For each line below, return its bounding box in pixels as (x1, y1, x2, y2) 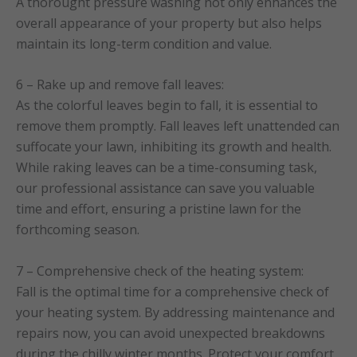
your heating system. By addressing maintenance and (16, 303, 335, 321)
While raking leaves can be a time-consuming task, (16, 159, 317, 177)
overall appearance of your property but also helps (16, 14, 322, 32)
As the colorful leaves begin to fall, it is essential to (16, 96, 318, 115)
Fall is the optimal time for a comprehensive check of (16, 282, 329, 300)
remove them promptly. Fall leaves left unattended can (16, 117, 339, 135)
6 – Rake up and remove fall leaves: (16, 76, 224, 94)
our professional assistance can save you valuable (16, 179, 315, 198)
